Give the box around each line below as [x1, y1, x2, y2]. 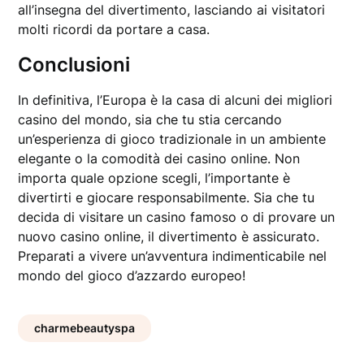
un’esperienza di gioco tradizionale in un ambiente [18, 131, 327, 148]
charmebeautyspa [34, 321, 136, 336]
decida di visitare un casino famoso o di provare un [18, 209, 336, 226]
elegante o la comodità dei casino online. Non [18, 150, 301, 167]
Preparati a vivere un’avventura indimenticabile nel [18, 248, 327, 265]
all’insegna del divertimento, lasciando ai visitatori [18, 2, 326, 19]
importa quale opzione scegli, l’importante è [18, 170, 291, 187]
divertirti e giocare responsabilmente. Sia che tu [18, 189, 315, 206]
